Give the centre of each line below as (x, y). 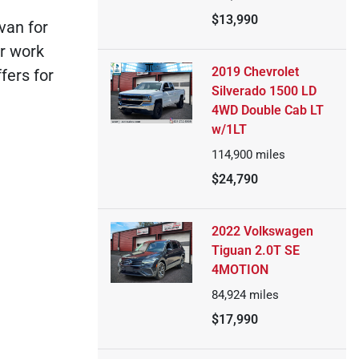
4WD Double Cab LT (267, 110)
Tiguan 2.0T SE (255, 250)
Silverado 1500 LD (264, 91)
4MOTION (240, 270)
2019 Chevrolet (255, 72)
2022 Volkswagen (262, 231)
